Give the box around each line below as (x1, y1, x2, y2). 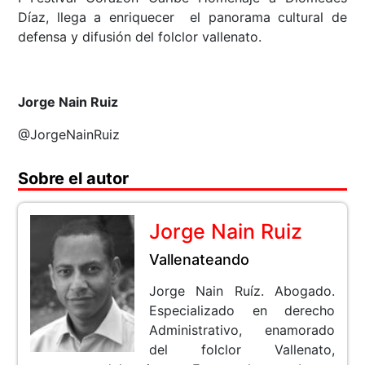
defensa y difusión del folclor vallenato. (18, 28, 262, 45)
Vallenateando (149, 250, 250, 268)
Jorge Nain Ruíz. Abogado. (149, 282, 335, 299)
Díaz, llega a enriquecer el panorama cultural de (18, 8, 347, 25)
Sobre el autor (18, 168, 130, 188)
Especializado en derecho (149, 301, 335, 319)
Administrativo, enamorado (149, 321, 335, 338)
